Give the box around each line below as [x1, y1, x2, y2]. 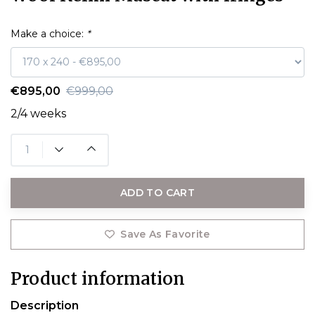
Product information [11, 267, 185, 290]
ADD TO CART [120, 186, 195, 199]
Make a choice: [11, 27, 86, 40]
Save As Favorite [120, 227, 210, 240]
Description [11, 298, 79, 312]
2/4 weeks [11, 106, 66, 120]
